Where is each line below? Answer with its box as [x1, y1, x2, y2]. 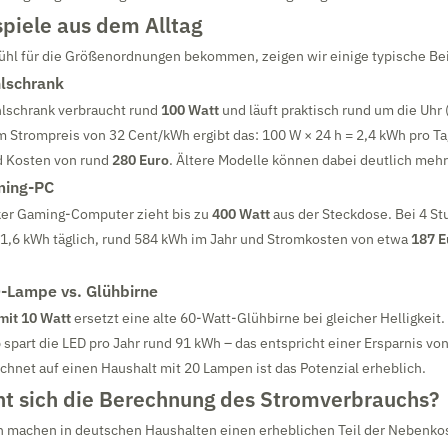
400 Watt [212, 205, 270, 223]
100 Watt [161, 101, 219, 119]
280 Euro [112, 151, 169, 169]
